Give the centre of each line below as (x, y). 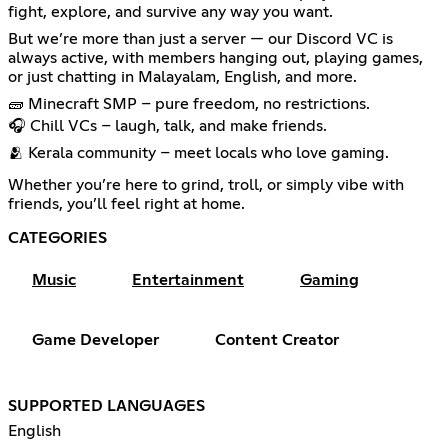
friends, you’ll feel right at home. (126, 203)
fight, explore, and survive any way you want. (170, 11)
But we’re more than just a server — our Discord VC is (200, 38)
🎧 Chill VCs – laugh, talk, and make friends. (167, 125)
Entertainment (188, 279)
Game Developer (95, 339)
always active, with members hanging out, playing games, (215, 57)
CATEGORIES (57, 237)
